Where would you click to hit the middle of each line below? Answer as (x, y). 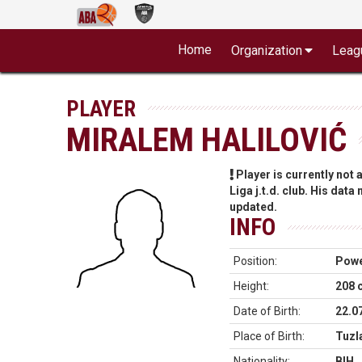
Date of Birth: (267, 311)
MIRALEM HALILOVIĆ (207, 140)
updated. (253, 207)
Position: (255, 261)
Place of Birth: (269, 336)
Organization (266, 51)
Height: (251, 286)
